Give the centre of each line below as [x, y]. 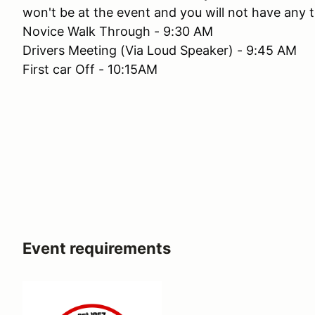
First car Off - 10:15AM [90, 69]
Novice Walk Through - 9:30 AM [118, 31]
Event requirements [97, 248]
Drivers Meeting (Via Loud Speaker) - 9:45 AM [160, 50]
